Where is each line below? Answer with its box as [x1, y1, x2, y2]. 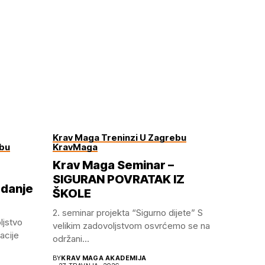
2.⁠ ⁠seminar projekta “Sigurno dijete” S [52, 206, 203, 218]
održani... [52, 232, 89, 244]
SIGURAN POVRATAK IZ [52, 172, 185, 186]
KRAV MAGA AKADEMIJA [61, 253, 147, 262]
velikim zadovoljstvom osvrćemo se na [52, 219, 210, 231]
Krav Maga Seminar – [52, 157, 174, 172]
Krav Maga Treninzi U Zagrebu [52, 131, 186, 143]
